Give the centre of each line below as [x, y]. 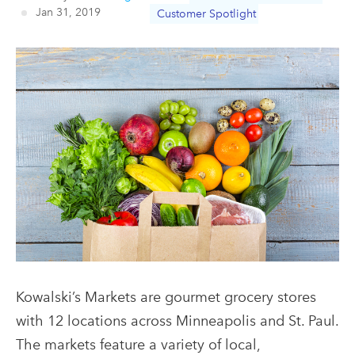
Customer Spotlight [206, 14]
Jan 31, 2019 [68, 12]
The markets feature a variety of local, [138, 344]
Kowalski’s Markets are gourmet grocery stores [166, 296]
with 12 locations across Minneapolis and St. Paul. [177, 320]
